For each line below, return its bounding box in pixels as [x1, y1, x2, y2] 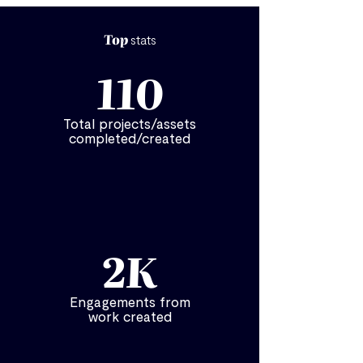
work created [88, 308, 172, 324]
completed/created [69, 130, 190, 146]
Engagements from [69, 293, 190, 310]
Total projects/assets [63, 115, 196, 131]
